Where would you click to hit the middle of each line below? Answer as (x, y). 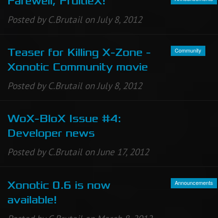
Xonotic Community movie (78, 67)
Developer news (51, 134)
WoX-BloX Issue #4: (64, 119)
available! (32, 200)
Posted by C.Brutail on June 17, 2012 (78, 152)
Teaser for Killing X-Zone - (79, 53)
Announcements (194, 183)
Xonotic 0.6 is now (59, 185)
